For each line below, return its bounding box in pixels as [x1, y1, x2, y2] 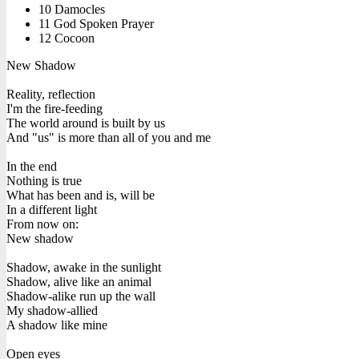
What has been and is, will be [6, 188, 155, 202]
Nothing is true [6, 173, 82, 188]
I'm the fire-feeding [6, 101, 103, 115]
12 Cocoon [38, 30, 95, 45]
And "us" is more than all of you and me [6, 130, 211, 144]
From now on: [6, 216, 79, 231]
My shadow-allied [6, 303, 98, 317]
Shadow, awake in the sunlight [6, 260, 161, 274]
